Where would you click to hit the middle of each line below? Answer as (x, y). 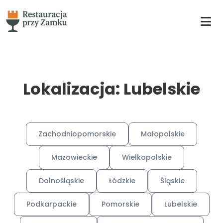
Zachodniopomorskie (77, 134)
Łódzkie (122, 181)
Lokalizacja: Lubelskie (111, 89)
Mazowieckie (74, 157)
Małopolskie (163, 134)
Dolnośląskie (61, 181)
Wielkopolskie (147, 157)
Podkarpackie (51, 204)
